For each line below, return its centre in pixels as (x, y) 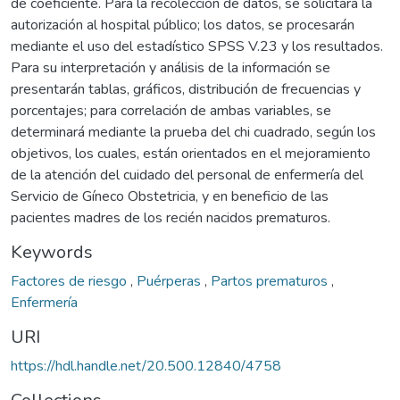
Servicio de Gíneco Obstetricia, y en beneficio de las (170, 196)
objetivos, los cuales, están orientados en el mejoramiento (191, 153)
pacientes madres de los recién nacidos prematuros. (171, 217)
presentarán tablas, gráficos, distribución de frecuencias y (186, 89)
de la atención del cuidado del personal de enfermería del (187, 175)
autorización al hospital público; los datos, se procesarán (183, 25)
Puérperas (171, 281)
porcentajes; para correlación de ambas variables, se (171, 110)
